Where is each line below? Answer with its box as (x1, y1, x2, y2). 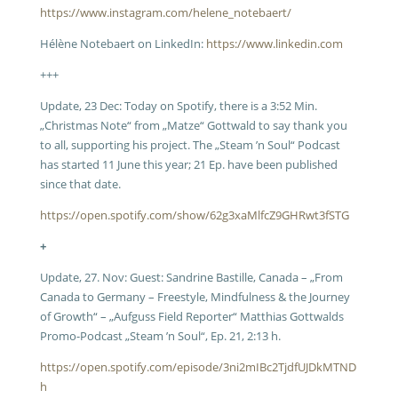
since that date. (39, 176, 121, 192)
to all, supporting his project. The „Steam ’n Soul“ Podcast (39, 137, 340, 153)
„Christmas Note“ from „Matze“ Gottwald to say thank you (39, 117, 347, 133)
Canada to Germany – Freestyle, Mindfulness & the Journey (39, 289, 350, 305)
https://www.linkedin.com (205, 36, 343, 52)
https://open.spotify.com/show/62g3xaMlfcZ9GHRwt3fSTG (39, 207, 349, 223)
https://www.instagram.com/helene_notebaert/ (39, 4, 291, 20)
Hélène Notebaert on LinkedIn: (39, 36, 206, 52)
